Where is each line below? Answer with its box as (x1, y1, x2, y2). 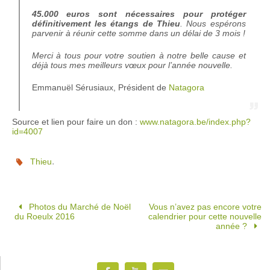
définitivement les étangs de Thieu (31, 19, 180, 29)
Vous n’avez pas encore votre (148, 202, 262, 212)
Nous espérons (182, 19, 246, 29)
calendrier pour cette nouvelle (148, 212, 262, 222)
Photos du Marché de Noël (26, 202, 131, 212)
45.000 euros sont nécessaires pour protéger (31, 9, 246, 19)
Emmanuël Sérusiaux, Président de (31, 83, 169, 93)
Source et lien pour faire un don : (12, 117, 140, 127)
